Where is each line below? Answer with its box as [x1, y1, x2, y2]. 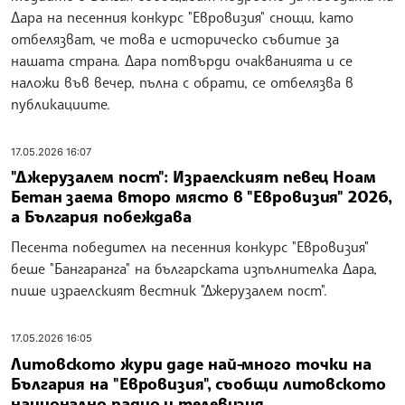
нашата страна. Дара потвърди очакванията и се [11, 51, 353, 70]
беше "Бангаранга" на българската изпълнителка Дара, [11, 259, 377, 278]
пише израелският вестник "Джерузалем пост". [11, 281, 327, 299]
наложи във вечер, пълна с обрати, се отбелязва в [11, 72, 353, 91]
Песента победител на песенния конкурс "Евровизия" [11, 238, 369, 256]
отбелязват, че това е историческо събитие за [11, 29, 339, 48]
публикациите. [11, 94, 110, 113]
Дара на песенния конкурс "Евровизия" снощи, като [11, 7, 353, 26]
